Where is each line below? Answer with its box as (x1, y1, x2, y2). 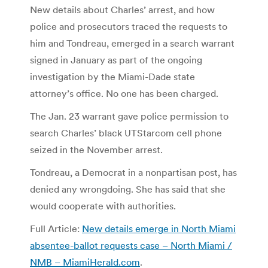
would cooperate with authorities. (30, 199, 176, 212)
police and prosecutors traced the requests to (30, 20, 227, 32)
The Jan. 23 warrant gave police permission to (30, 109, 229, 122)
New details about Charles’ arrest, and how (30, 3, 215, 16)
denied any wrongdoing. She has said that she (30, 182, 226, 195)
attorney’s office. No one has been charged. (30, 87, 218, 99)
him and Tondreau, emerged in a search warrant (30, 36, 234, 49)
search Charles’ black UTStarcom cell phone (30, 126, 222, 139)
